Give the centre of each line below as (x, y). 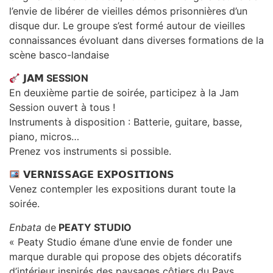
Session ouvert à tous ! (62, 108)
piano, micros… (44, 137)
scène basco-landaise (59, 55)
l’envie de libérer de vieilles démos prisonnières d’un (128, 11)
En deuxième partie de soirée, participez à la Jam (124, 93)
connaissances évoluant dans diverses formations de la (136, 40)
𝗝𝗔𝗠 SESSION (56, 78)
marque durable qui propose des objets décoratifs (125, 256)
